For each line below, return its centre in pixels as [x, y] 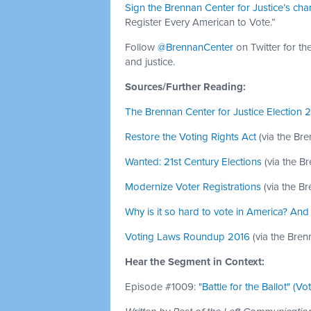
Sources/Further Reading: [187, 87]
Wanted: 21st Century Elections [193, 162]
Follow [141, 47]
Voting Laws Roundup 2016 [187, 237]
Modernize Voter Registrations [193, 187]
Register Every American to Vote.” [200, 22]
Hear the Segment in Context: [196, 262]
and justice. [150, 62]
